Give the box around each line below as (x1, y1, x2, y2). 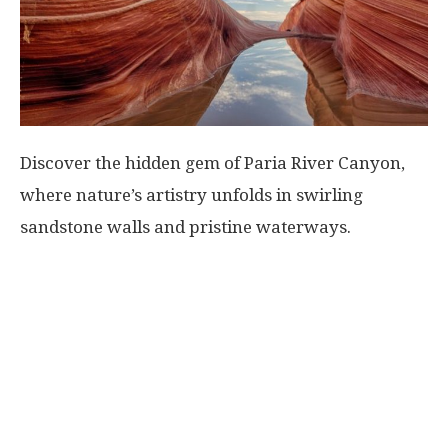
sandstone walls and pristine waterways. (20, 217, 351, 237)
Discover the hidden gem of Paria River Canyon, (20, 153, 405, 173)
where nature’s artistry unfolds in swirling (20, 185, 363, 205)
